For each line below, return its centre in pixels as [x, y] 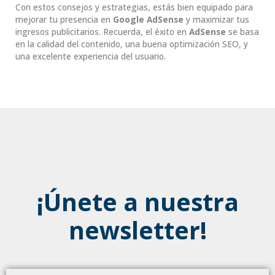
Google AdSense [148, 19]
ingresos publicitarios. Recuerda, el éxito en [102, 31]
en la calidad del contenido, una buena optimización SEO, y [132, 44]
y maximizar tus [216, 19]
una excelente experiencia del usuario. [91, 56]
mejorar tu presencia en [64, 19]
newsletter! [137, 230]
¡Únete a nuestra [137, 201]
